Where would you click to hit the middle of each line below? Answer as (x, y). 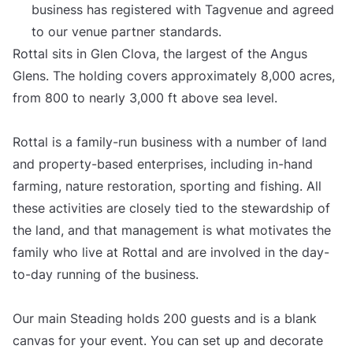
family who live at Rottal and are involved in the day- (171, 253)
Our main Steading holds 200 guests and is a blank (165, 319)
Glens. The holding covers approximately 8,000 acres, (174, 76)
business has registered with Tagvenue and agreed (183, 10)
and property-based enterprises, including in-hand (163, 164)
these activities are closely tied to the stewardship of (171, 208)
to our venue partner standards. (126, 32)
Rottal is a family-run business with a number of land (170, 142)
